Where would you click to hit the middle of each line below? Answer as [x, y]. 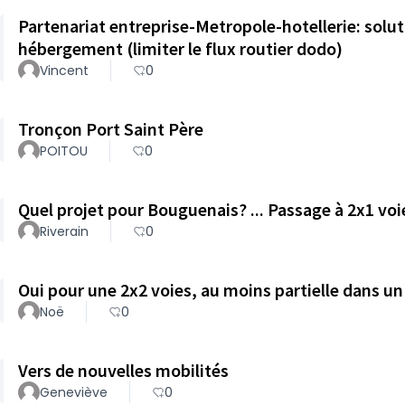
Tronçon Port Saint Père [111, 129]
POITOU [64, 151]
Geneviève [74, 392]
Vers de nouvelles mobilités [123, 370]
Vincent [64, 71]
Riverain [64, 231]
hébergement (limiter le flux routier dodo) [180, 48]
